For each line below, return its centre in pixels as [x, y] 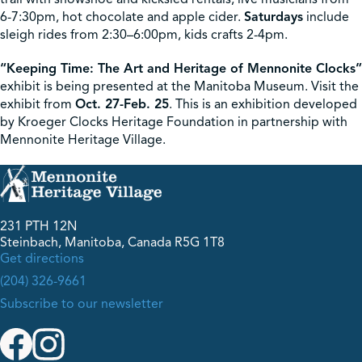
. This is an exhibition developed [263, 104]
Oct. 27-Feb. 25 [122, 104]
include [326, 17]
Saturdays [274, 17]
